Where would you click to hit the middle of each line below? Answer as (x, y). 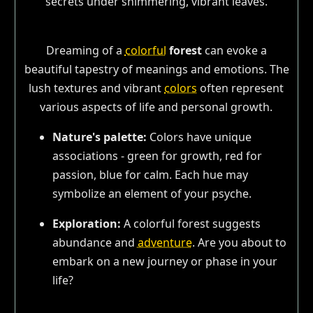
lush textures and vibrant (97, 88)
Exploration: (86, 223)
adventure (165, 242)
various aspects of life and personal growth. (156, 107)
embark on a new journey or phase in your (165, 261)
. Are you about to (239, 242)
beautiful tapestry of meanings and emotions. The (156, 69)
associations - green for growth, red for (157, 155)
